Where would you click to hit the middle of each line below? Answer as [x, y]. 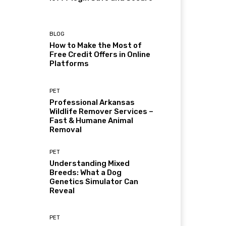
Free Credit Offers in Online [100, 55]
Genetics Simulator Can [94, 181]
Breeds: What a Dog [86, 172]
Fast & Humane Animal [92, 120]
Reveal [62, 190]
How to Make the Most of [96, 46]
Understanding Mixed [90, 163]
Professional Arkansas [92, 102]
